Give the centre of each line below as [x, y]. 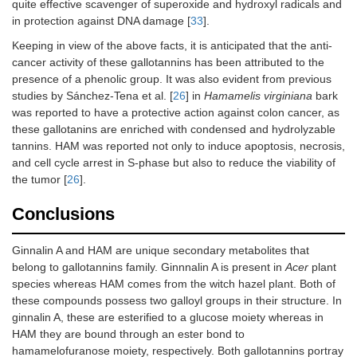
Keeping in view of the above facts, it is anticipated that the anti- [172, 45]
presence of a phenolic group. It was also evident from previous [172, 79]
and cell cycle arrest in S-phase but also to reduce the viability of [174, 163]
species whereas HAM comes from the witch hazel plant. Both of [174, 284]
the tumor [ [39, 179]
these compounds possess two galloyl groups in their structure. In [177, 300]
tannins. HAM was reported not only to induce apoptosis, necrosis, [178, 146]
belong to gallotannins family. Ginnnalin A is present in [149, 267]
